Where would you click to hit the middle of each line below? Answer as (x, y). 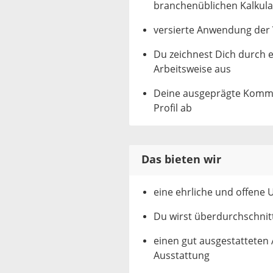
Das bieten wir (181, 160)
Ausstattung (182, 256)
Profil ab (173, 108)
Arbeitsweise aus (192, 69)
